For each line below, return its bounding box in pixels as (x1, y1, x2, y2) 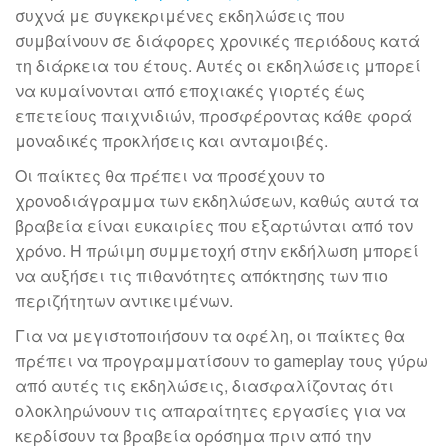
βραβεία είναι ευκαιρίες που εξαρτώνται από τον (15, 214, 413, 237)
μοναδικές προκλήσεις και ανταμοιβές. (15, 129, 328, 152)
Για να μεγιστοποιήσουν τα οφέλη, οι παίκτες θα (15, 324, 405, 347)
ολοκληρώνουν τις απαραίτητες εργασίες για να (15, 399, 406, 422)
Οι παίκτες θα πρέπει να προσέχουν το (15, 164, 325, 187)
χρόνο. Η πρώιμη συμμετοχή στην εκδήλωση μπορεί (15, 239, 419, 262)
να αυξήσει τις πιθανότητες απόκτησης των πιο (15, 264, 388, 287)
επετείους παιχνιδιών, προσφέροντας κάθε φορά (15, 104, 412, 127)
